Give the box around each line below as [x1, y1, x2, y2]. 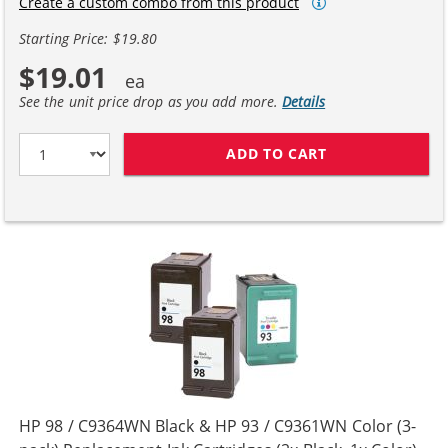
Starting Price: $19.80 [19, 28, 157, 48]
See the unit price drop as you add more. [19, 91, 283, 111]
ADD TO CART [226, 144, 327, 163]
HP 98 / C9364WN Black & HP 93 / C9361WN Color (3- [19, 415, 416, 437]
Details [282, 91, 326, 111]
